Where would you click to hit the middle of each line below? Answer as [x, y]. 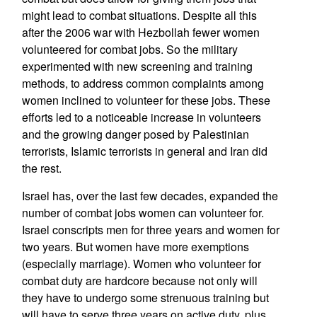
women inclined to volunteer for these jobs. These [146, 100]
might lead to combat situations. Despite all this [139, 15]
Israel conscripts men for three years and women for [150, 230]
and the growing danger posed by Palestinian [135, 134]
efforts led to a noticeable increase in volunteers [141, 117]
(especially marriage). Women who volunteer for [141, 264]
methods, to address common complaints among [143, 83]
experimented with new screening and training [137, 66]
